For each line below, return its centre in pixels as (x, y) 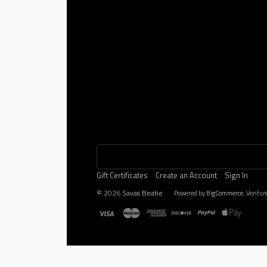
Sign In (236, 176)
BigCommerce (225, 193)
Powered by (190, 193)
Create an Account (186, 176)
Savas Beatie (142, 193)
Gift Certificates (122, 176)
